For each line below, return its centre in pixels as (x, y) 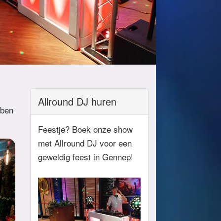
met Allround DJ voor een (85, 143)
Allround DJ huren (77, 101)
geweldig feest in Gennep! (86, 157)
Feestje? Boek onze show (85, 129)
